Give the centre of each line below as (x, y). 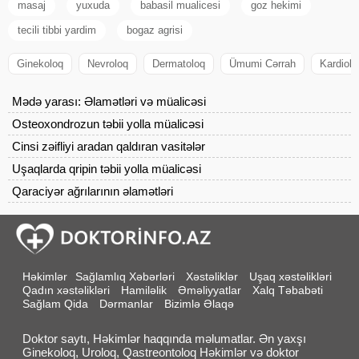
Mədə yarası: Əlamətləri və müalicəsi (109, 101)
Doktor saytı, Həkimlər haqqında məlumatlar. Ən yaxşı (164, 339)
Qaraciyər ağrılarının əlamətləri (93, 191)
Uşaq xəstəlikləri (290, 277)
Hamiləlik (144, 290)
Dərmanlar (126, 304)
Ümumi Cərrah (262, 63)
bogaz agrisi (155, 30)
